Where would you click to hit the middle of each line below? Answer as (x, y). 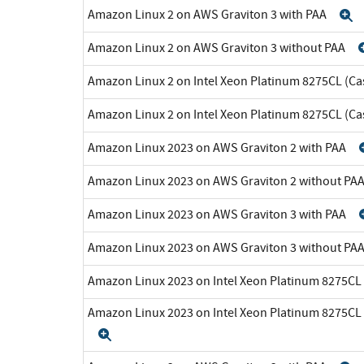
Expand (139, 334)
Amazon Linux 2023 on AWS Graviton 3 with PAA (218, 214)
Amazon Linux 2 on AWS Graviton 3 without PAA (218, 48)
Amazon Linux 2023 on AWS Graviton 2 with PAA (218, 147)
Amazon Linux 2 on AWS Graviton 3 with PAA (208, 14)
